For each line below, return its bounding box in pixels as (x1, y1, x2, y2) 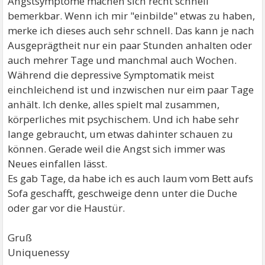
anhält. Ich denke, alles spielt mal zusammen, (8, 98, 220, 112)
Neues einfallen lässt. (8, 157, 108, 171)
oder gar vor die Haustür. (8, 201, 125, 215)
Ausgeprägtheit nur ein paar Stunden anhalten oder (8, 38, 253, 53)
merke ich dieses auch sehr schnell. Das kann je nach (8, 24, 255, 38)
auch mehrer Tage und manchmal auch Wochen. (8, 53, 237, 67)
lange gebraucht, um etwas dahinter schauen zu (8, 127, 234, 141)
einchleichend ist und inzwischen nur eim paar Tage (8, 83, 254, 97)
